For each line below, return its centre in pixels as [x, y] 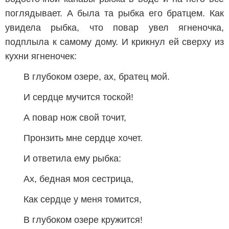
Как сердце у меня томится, [83, 199]
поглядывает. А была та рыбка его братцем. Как [114, 13]
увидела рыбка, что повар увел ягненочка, [114, 28]
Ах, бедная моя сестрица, [78, 179]
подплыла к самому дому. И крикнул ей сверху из [114, 42]
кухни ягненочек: [41, 56]
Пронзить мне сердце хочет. [83, 138]
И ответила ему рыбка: [72, 158]
